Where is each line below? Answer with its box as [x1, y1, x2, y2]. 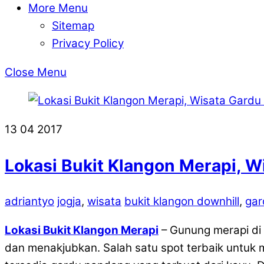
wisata [87, 194, 121, 208]
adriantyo [5, 194, 54, 208]
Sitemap [52, 18, 94, 32]
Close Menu [5, 65, 67, 79]
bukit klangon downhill [124, 194, 239, 208]
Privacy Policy [52, 36, 124, 50]
